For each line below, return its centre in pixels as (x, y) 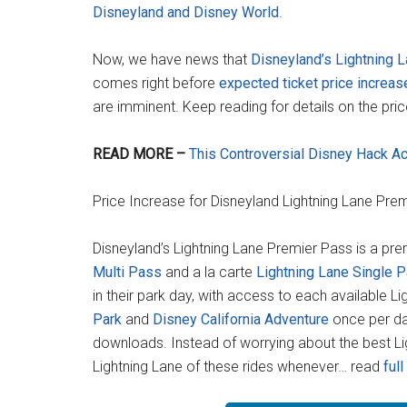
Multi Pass (127, 272)
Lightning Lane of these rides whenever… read (238, 367)
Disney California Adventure (241, 319)
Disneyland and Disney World (186, 12)
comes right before (156, 83)
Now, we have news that (172, 60)
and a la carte (209, 272)
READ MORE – (141, 154)
